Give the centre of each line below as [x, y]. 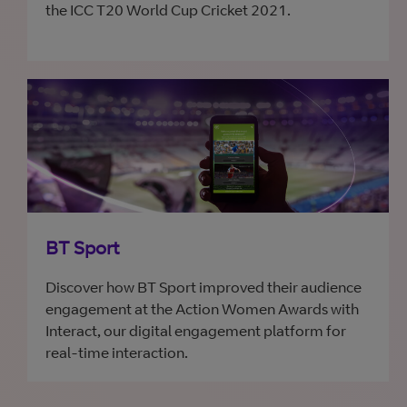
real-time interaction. [117, 352]
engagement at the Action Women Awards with [202, 309]
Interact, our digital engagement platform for [196, 331]
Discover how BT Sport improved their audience [203, 287]
